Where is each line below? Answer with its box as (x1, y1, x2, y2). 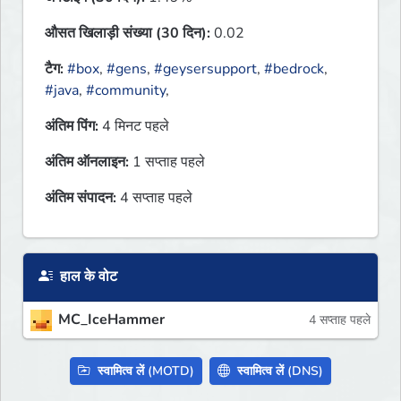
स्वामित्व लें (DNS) (234, 363, 323, 380)
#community (86, 81, 166, 101)
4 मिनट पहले (98, 116, 169, 137)
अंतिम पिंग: (45, 116, 98, 137)
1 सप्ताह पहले (129, 152, 205, 173)
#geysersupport (154, 59, 257, 80)
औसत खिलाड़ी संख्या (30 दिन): (45, 23, 210, 44)
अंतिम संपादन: (45, 188, 116, 209)
